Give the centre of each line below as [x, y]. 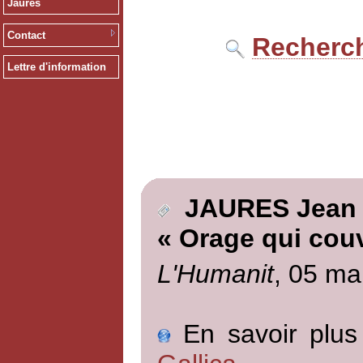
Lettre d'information [56, 67]
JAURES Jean [263, 209]
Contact [26, 35]
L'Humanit [215, 273]
